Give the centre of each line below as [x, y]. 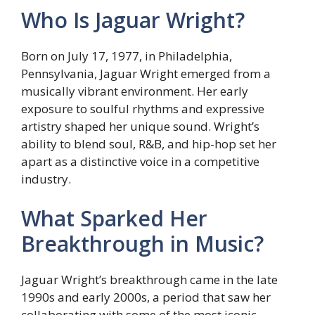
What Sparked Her [114, 218]
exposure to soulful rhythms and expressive [143, 109]
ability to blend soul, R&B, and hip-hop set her [149, 144]
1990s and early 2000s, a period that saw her [146, 297]
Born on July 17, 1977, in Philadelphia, [127, 56]
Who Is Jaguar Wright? [133, 20]
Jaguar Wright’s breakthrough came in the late [149, 279]
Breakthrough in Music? [142, 243]
